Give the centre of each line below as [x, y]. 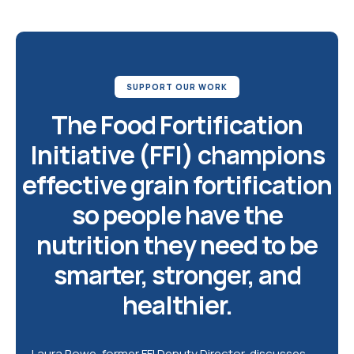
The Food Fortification [177, 125]
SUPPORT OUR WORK [177, 87]
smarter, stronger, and [177, 275]
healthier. [177, 305]
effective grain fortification [177, 185]
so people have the [177, 215]
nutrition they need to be [177, 245]
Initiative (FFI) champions [177, 155]
